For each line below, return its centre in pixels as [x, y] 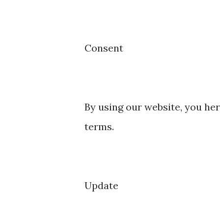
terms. [99, 126]
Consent [104, 48]
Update [101, 185]
